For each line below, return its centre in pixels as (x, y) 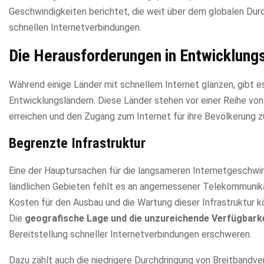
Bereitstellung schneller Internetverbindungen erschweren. (130, 234)
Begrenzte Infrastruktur (77, 143)
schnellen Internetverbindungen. (75, 27)
